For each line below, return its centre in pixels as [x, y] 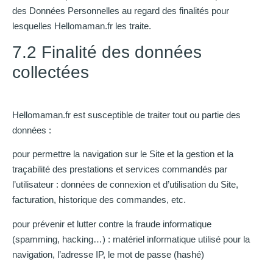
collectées [51, 72]
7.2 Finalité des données [107, 52]
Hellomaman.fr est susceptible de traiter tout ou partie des [126, 115]
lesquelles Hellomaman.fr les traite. [82, 26]
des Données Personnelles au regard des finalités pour [121, 10]
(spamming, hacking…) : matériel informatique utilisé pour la [131, 239]
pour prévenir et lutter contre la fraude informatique [112, 224]
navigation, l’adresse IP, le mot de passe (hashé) [108, 254]
